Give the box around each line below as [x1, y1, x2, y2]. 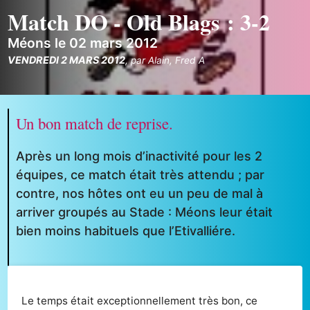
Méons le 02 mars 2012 [8, 35, 158, 52]
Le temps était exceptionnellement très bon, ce [21, 293, 258, 307]
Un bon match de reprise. [16, 113, 174, 134]
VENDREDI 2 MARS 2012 [8, 54, 126, 66]
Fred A [175, 55, 206, 66]
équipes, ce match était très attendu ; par [16, 167, 265, 182]
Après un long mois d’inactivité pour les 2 [16, 148, 263, 163]
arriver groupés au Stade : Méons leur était [16, 204, 273, 219]
